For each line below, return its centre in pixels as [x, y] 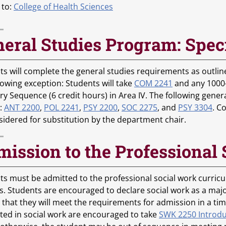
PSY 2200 [100, 107]
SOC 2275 [139, 107]
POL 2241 [62, 107]
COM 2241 [153, 83]
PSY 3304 [195, 107]
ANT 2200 [22, 107]
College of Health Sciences [63, 7]
